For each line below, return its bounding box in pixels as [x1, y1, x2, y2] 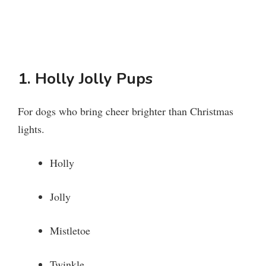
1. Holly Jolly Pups [18, 68, 153, 89]
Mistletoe [50, 223, 90, 237]
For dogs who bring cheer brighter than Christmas [18, 103, 233, 118]
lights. [18, 121, 45, 136]
